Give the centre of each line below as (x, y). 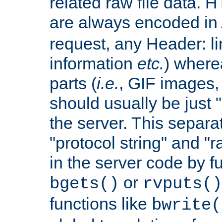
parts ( (73, 83)
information (93, 63)
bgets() (84, 184)
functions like (101, 203)
